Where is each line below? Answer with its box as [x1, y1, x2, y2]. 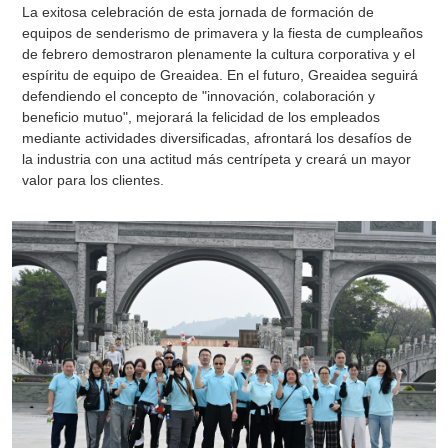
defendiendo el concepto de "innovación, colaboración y [22, 88, 376, 105]
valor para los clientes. [22, 172, 165, 189]
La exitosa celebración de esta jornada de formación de [22, 4, 375, 21]
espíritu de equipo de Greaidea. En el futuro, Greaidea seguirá [22, 67, 419, 84]
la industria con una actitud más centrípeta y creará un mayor [22, 151, 412, 168]
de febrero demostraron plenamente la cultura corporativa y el [22, 46, 416, 63]
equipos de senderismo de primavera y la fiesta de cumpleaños [22, 25, 424, 42]
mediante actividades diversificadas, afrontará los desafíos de [22, 130, 413, 147]
